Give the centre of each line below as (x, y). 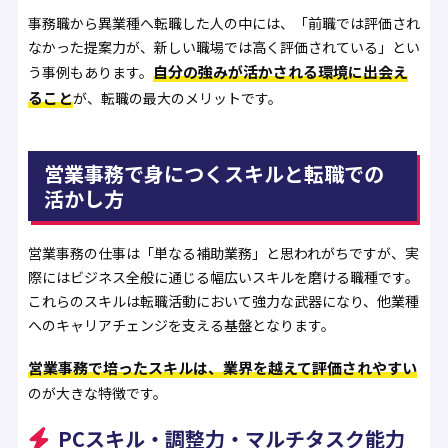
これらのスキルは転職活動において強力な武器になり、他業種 (223, 301)
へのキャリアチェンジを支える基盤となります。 (181, 325)
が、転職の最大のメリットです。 (177, 98)
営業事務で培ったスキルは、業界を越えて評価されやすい (222, 368)
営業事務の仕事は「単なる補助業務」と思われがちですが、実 (223, 253)
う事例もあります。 (90, 72)
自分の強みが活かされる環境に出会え (280, 72)
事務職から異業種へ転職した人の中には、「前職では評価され (223, 23)
